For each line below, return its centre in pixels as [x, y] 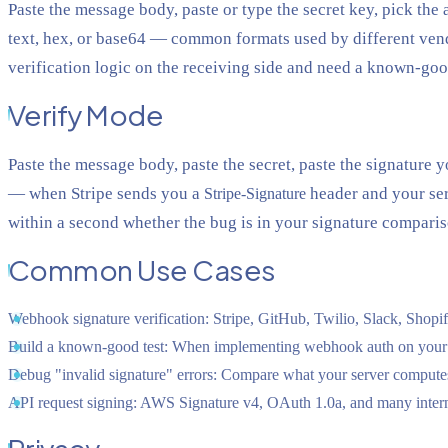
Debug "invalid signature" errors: [112, 374]
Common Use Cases [142, 270]
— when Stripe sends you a [106, 194]
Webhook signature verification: [108, 318]
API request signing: [72, 402]
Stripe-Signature [255, 194]
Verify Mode [86, 114]
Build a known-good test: [88, 346]
